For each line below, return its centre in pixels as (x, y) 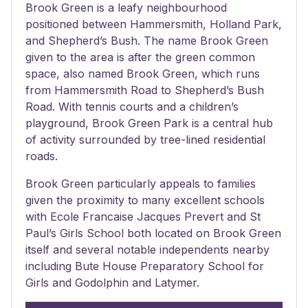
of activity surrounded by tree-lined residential (145, 140)
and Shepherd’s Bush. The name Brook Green (147, 41)
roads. (42, 156)
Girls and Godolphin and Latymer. (112, 283)
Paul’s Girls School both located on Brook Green (153, 233)
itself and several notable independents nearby (147, 250)
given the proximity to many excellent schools (145, 200)
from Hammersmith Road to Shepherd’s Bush (145, 90)
